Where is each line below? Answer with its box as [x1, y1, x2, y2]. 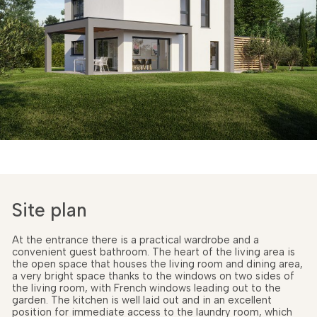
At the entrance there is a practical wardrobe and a [12, 233, 259, 246]
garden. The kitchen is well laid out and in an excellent [12, 293, 272, 306]
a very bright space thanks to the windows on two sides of [12, 269, 294, 282]
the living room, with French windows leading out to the [12, 281, 281, 294]
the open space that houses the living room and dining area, [12, 257, 303, 270]
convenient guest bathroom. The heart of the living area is [12, 245, 295, 258]
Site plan [12, 199, 87, 222]
